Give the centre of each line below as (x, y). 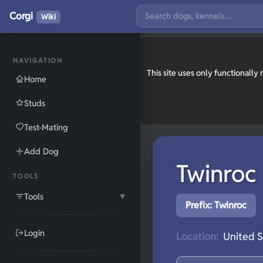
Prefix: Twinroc (216, 205)
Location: (197, 236)
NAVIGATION (38, 60)
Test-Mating (46, 127)
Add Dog (41, 151)
